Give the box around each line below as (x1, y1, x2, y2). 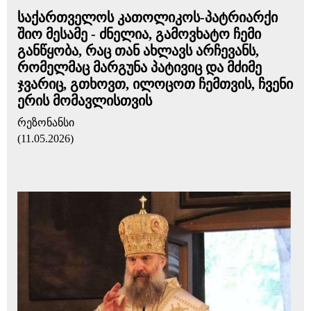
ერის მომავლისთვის (17, 93, 152, 108)
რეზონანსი (17, 117, 74, 128)
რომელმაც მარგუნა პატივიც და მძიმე (17, 60, 262, 75)
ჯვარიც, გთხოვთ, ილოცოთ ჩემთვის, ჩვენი (17, 76, 293, 92)
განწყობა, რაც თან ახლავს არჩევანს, (17, 43, 259, 58)
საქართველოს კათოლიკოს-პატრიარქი (17, 10, 278, 25)
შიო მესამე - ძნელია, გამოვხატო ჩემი (17, 26, 261, 42)
